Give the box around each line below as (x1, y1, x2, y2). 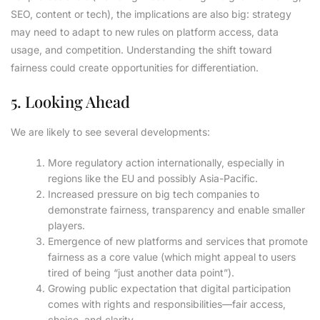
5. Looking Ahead (11, 91, 130, 113)
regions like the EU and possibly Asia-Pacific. (48, 172, 259, 185)
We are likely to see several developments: (11, 126, 210, 139)
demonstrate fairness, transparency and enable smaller (48, 204, 306, 216)
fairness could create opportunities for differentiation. (11, 61, 259, 74)
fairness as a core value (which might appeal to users (48, 251, 296, 264)
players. (48, 219, 86, 232)
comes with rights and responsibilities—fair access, (48, 298, 286, 311)
